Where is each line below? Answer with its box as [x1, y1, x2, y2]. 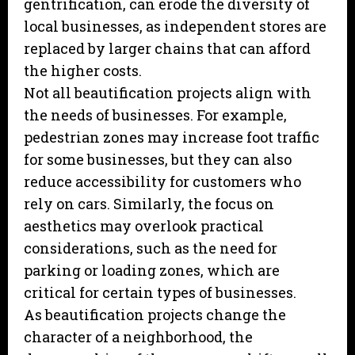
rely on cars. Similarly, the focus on [24, 194, 274, 214]
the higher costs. [24, 61, 142, 81]
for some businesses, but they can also [24, 150, 292, 170]
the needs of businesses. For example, [24, 105, 287, 125]
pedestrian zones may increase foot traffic [24, 128, 319, 147]
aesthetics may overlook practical [24, 216, 264, 236]
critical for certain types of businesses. [24, 283, 296, 303]
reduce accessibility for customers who [24, 172, 301, 192]
